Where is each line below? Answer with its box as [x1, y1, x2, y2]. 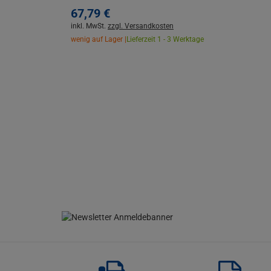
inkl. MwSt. [71, 22, 108, 31]
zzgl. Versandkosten [108, 22, 174, 31]
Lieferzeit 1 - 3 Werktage [126, 35, 204, 44]
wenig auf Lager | [71, 35, 126, 44]
